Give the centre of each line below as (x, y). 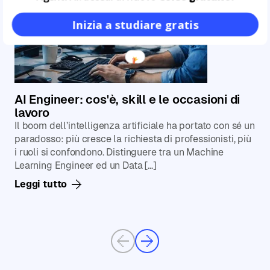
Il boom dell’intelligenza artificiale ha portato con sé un (135, 126)
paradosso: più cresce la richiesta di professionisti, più (133, 139)
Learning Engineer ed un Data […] (85, 166)
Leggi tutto (41, 184)
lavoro (32, 113)
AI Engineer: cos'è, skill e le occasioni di (127, 100)
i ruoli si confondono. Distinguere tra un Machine (119, 152)
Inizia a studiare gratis (135, 24)
